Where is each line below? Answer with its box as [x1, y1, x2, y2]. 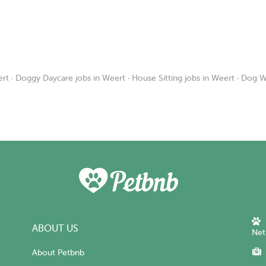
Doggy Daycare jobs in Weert [15, 74, 125, 83]
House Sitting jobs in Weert [132, 74, 235, 83]
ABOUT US [32, 223, 78, 235]
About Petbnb [32, 248, 84, 258]
